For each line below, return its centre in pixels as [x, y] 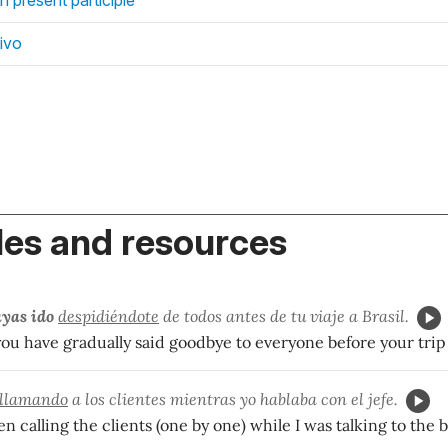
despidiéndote [108, 315]
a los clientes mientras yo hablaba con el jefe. [233, 398]
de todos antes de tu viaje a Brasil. [284, 315]
